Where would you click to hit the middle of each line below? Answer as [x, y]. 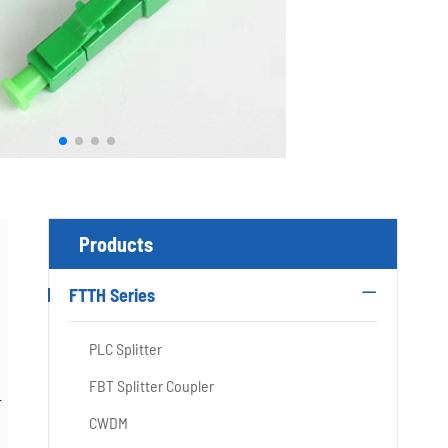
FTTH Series [112, 295]
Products [116, 244]
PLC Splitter [125, 348]
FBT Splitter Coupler [151, 385]
